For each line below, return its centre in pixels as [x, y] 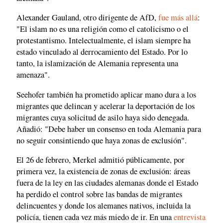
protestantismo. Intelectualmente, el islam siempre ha [104, 41]
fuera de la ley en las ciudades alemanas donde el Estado [107, 183]
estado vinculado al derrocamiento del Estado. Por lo [102, 52]
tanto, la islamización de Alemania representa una [97, 63]
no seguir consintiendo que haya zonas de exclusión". [102, 140]
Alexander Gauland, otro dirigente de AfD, [87, 18]
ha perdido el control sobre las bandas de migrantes [99, 194]
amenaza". [33, 75]
